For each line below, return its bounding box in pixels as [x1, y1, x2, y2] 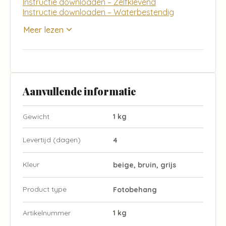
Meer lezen [23, 24, 64, 35]
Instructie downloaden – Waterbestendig [23, 7, 174, 17]
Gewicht [23, 111, 49, 121]
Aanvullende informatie [23, 84, 136, 98]
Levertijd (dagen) [23, 135, 81, 144]
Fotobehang [113, 185, 157, 194]
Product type [23, 184, 67, 194]
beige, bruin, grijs [113, 160, 176, 169]
